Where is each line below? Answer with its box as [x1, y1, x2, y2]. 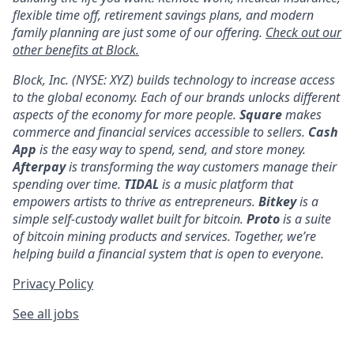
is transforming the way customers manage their [66, 158, 337, 175]
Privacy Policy [13, 275, 93, 292]
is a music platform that [159, 175, 293, 193]
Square [239, 106, 282, 123]
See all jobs [13, 305, 79, 322]
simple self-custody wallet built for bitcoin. [13, 210, 247, 228]
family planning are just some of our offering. [13, 24, 265, 41]
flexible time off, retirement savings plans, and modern [13, 6, 314, 24]
